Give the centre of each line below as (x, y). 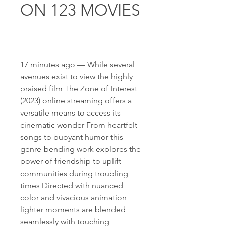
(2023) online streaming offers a (76, 101)
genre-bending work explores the (80, 149)
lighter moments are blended (73, 210)
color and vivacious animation (73, 197)
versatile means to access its (70, 113)
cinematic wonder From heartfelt (79, 125)
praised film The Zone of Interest (79, 89)
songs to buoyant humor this (72, 137)
